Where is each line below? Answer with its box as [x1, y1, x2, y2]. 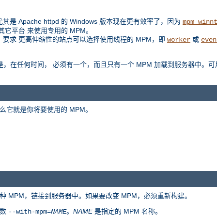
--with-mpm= [8, 208, 51, 216]
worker [167, 35, 190, 44]
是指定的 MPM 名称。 [93, 207, 162, 216]
